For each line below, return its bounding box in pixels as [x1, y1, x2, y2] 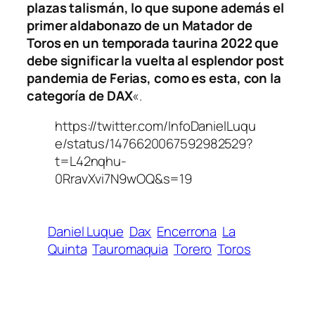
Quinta [48, 240, 87, 259]
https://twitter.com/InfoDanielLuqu [55, 117, 256, 136]
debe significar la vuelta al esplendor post [27, 51, 284, 70]
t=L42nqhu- [55, 152, 127, 171]
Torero [173, 240, 212, 259]
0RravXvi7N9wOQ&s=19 [55, 169, 193, 188]
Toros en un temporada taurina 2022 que [27, 33, 279, 52]
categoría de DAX [27, 86, 133, 105]
